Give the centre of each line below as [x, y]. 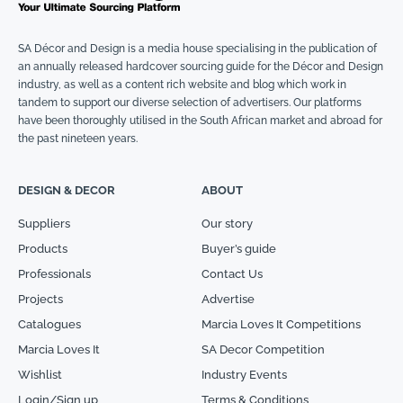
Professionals [54, 274]
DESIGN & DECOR [67, 191]
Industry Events [244, 375]
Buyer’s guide [239, 249]
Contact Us [232, 274]
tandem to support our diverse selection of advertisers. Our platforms [190, 103]
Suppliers [44, 224]
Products [43, 249]
